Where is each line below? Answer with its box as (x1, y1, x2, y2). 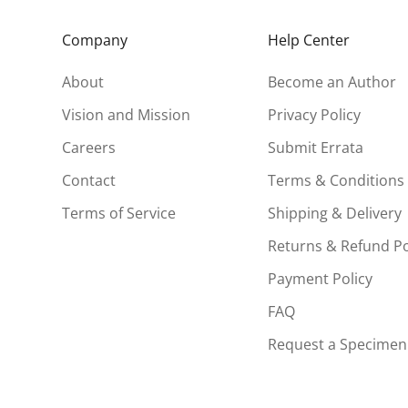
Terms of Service (62, 202, 177, 223)
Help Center (267, 29, 350, 50)
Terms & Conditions (267, 169, 404, 190)
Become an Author (267, 71, 396, 92)
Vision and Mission (62, 104, 191, 125)
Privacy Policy (267, 104, 361, 125)
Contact (62, 169, 117, 190)
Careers (62, 137, 117, 158)
